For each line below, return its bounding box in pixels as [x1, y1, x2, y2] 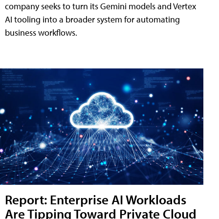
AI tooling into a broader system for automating [5, 14, 180, 25]
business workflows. [5, 27, 77, 39]
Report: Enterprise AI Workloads [5, 191, 186, 208]
